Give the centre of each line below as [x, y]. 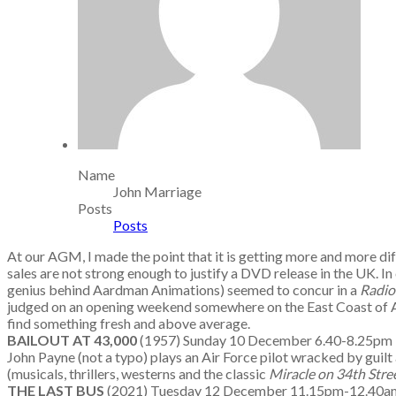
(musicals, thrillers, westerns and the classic [138, 373]
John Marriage [157, 191]
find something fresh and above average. [129, 323]
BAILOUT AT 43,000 [73, 340]
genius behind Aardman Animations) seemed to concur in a [183, 289]
